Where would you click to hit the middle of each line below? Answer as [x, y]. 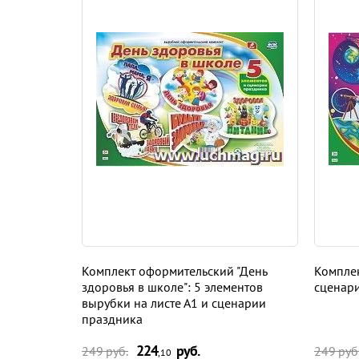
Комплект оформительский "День [174, 271]
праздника [112, 319]
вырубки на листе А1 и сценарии [174, 303]
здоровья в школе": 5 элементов [172, 287]
